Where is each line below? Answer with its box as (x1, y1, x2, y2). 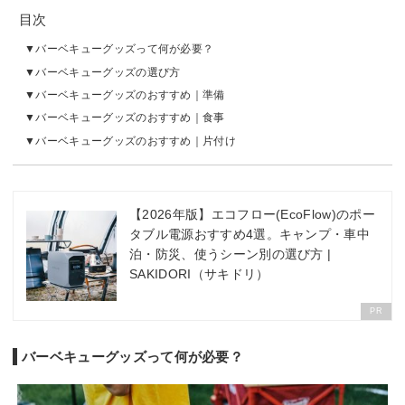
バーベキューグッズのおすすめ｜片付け (35, 134, 237, 147)
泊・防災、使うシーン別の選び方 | (129, 246, 332, 261)
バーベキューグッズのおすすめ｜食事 (35, 111, 225, 125)
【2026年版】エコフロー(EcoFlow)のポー (129, 206, 375, 221)
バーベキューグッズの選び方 (35, 65, 181, 79)
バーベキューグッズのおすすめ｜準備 (35, 89, 225, 102)
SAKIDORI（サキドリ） (129, 266, 269, 281)
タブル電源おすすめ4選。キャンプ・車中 (129, 226, 371, 241)
